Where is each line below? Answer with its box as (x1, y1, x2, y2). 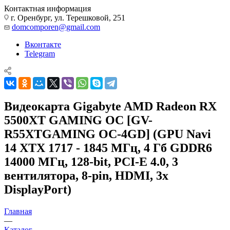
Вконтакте (25, 40, 61, 49)
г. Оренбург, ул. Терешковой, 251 (9, 13, 125, 22)
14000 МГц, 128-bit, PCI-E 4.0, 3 (4, 155, 178, 168)
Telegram (25, 49, 55, 58)
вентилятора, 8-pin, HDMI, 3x (4, 168, 168, 182)
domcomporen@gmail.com (12, 22, 100, 31)
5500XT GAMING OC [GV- (4, 113, 152, 127)
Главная (4, 206, 32, 216)
